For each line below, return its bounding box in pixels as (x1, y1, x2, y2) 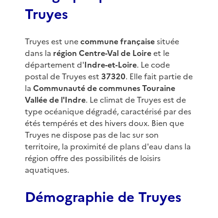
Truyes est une (24, 36, 80, 48)
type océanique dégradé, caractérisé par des (24, 106, 191, 118)
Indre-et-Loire (84, 59, 137, 71)
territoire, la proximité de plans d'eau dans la (24, 141, 191, 153)
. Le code (136, 59, 170, 71)
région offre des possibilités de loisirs (24, 152, 161, 164)
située (154, 36, 179, 48)
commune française (80, 36, 155, 48)
